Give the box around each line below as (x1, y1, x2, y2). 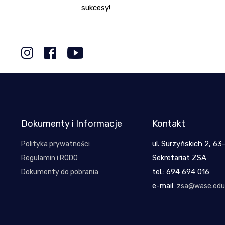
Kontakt (152, 118, 185, 130)
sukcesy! (81, 3, 110, 13)
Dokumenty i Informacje (21, 118, 122, 130)
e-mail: (152, 181, 177, 191)
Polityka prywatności (21, 140, 90, 149)
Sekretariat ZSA (152, 153, 206, 163)
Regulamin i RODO (21, 154, 78, 163)
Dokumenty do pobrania (21, 168, 98, 177)
